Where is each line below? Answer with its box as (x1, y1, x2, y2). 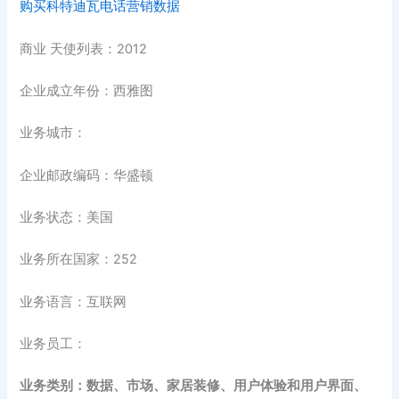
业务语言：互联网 (20, 293, 127, 310)
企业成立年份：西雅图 (20, 82, 154, 99)
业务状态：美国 (20, 209, 114, 225)
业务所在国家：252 (20, 251, 138, 268)
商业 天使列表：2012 (20, 40, 148, 57)
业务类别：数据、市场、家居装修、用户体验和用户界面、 (20, 378, 368, 395)
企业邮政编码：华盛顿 (20, 167, 154, 183)
